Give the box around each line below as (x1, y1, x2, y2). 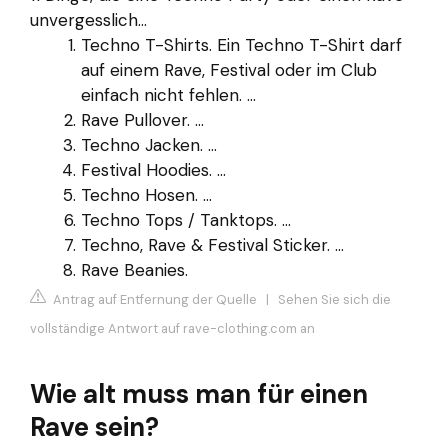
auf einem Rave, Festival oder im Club (81, 58, 377, 81)
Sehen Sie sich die (278, 291, 391, 309)
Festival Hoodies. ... (81, 158, 226, 181)
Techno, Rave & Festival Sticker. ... (81, 233, 344, 256)
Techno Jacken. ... (81, 133, 217, 156)
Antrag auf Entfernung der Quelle (50, 291, 257, 309)
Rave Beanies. (81, 258, 188, 281)
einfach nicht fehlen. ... (81, 83, 256, 106)
